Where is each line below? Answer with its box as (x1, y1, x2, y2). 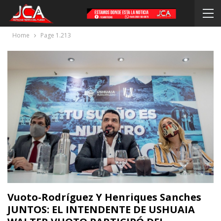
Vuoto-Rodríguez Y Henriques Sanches (7, 190, 201, 204)
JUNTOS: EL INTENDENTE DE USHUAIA (7, 202, 195, 216)
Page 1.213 (40, 31, 71, 39)
